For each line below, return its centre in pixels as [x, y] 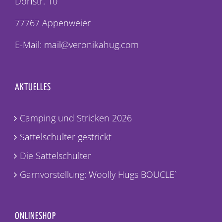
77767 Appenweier [53, 23]
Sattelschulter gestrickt [66, 137]
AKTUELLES [33, 88]
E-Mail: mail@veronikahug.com [77, 45]
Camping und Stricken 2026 [76, 118]
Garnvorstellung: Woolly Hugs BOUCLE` [98, 175]
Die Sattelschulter [55, 156]
